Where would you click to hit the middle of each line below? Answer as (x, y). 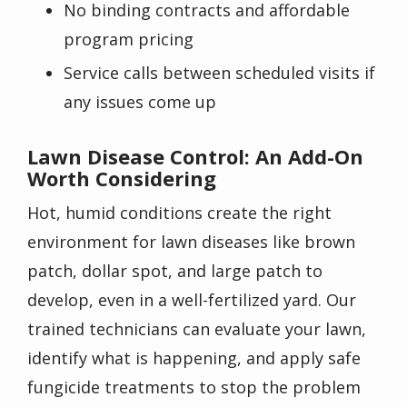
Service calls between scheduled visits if (219, 72)
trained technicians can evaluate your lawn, (197, 329)
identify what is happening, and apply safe (194, 358)
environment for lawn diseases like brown (191, 242)
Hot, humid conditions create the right (179, 213)
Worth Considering (122, 179)
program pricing (129, 39)
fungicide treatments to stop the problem (194, 387)
